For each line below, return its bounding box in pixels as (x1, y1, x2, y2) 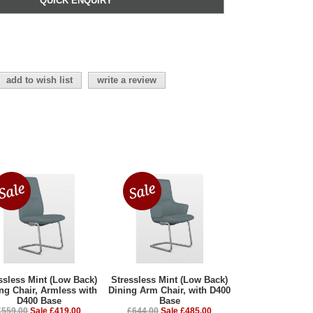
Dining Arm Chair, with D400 (108, 285, 231, 296)
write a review (97, 75, 156, 86)
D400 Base (16, 296, 61, 307)
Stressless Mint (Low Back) (111, 275, 228, 286)
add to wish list (6, 75, 73, 86)
